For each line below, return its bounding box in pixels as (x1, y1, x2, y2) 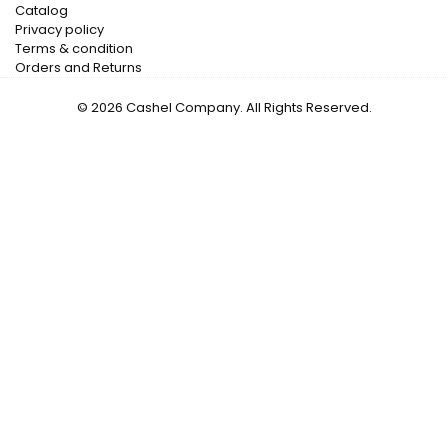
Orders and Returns (15, 58, 142, 78)
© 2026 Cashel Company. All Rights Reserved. (76, 98, 372, 118)
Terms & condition (15, 39, 133, 59)
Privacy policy (15, 20, 104, 40)
